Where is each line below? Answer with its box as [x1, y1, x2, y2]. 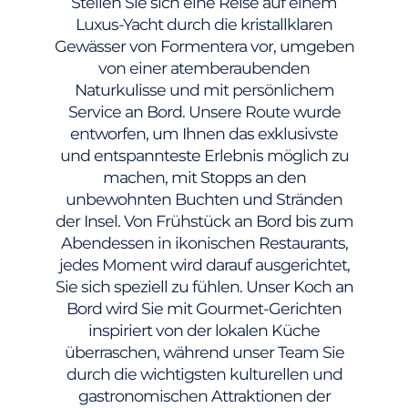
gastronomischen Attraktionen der [77, 386, 331, 405]
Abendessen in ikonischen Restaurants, [60, 233, 348, 252]
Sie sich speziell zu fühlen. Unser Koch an [55, 277, 353, 296]
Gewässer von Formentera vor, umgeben [54, 36, 354, 56]
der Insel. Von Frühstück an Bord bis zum [55, 211, 353, 230]
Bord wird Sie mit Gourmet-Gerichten [66, 299, 342, 318]
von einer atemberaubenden [98, 58, 310, 77]
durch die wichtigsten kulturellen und [66, 364, 342, 383]
